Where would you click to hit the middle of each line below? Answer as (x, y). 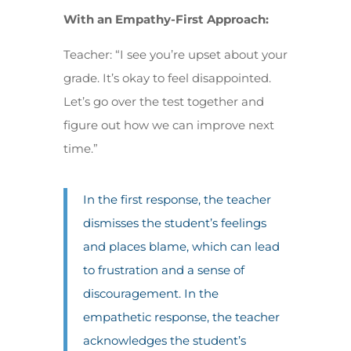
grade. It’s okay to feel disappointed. (167, 78)
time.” (80, 148)
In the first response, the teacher (177, 199)
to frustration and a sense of (163, 270)
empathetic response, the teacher (181, 317)
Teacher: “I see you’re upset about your (175, 54)
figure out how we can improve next (168, 125)
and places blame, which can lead (181, 246)
